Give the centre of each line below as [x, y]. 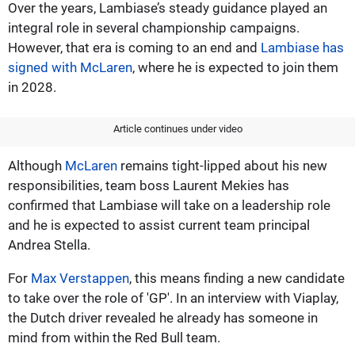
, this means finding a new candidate [237, 278]
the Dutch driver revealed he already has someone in [163, 317]
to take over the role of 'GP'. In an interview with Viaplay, [173, 298]
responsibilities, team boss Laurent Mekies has [149, 185]
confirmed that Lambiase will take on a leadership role [169, 205]
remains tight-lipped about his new [222, 165]
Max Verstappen [80, 278]
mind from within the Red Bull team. [114, 337]
